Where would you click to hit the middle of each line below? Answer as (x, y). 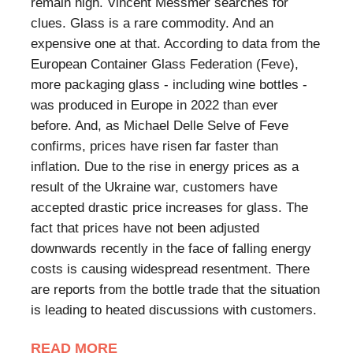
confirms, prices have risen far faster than (154, 147)
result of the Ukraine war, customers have (154, 188)
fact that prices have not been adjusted (145, 229)
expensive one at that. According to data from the (175, 44)
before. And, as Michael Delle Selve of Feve (160, 126)
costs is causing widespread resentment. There (170, 269)
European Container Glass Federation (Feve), (165, 65)
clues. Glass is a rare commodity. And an (152, 24)
